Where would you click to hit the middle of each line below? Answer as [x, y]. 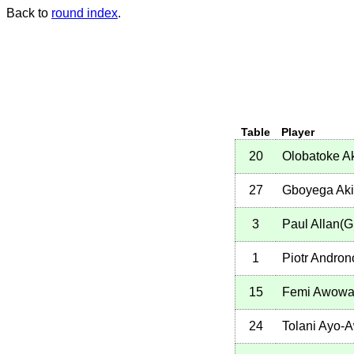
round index [85, 13]
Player [298, 132]
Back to [29, 13]
